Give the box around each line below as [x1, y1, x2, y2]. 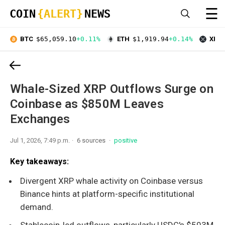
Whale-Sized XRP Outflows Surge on [10, 81, 213, 96]
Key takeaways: [10, 156, 69, 166]
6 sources [77, 136, 107, 144]
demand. [20, 201, 53, 212]
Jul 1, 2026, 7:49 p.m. [10, 136, 70, 144]
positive [114, 136, 137, 144]
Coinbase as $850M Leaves [10, 96, 164, 111]
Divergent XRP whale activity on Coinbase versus [20, 175, 203, 186]
